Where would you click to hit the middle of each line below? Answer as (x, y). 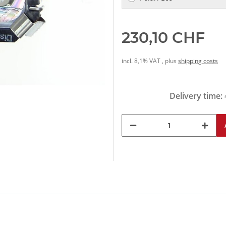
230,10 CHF (163, 38)
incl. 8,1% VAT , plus (150, 61)
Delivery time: (197, 96)
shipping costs (198, 61)
